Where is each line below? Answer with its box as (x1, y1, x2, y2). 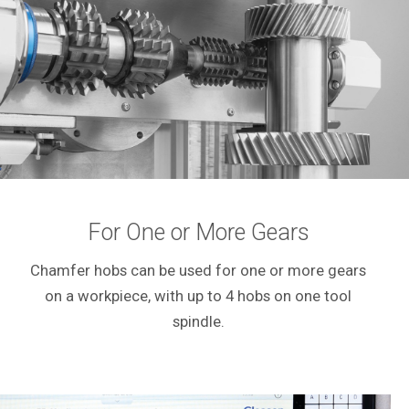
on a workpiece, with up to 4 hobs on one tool (45, 287, 351, 306)
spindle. (172, 312, 225, 331)
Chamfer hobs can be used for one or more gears (30, 261, 366, 280)
